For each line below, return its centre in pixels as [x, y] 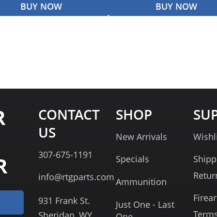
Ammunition [141, 181]
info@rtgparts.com [76, 177]
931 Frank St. [64, 200]
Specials [132, 159]
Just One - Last [145, 204]
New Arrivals [141, 136]
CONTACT [69, 114]
